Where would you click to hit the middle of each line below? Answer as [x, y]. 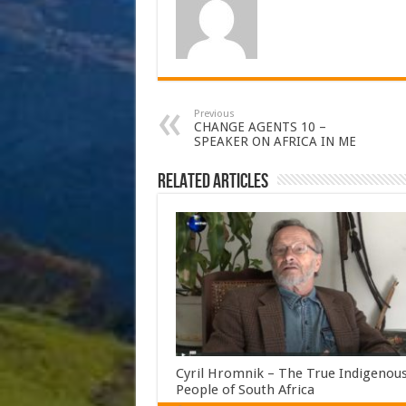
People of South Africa [245, 390]
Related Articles [213, 181]
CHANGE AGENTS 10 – [260, 126]
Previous [214, 113]
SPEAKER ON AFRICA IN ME [275, 141]
